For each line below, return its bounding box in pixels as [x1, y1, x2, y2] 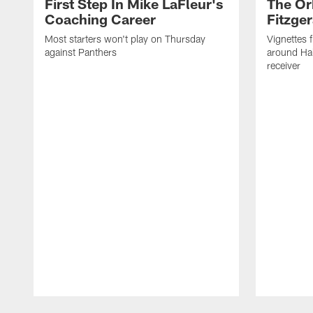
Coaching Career [45, 10, 156, 28]
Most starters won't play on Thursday [45, 33, 205, 45]
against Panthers [45, 46, 117, 59]
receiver [267, 59, 300, 72]
